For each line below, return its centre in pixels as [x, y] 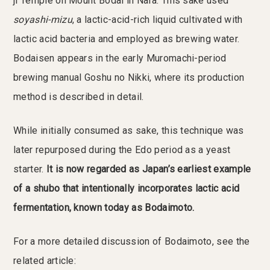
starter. [30, 169]
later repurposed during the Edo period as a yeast [122, 150]
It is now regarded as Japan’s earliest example [149, 169]
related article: [45, 261]
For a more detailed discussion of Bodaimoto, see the [132, 242]
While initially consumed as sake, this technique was [129, 131]
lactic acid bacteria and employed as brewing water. [127, 39]
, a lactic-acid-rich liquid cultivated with [157, 20]
